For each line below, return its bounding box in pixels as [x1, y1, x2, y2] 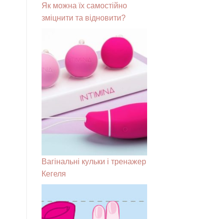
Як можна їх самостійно [41, 1, 127, 10]
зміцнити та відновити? [41, 13, 126, 22]
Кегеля [41, 169, 66, 178]
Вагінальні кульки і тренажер [41, 157, 146, 166]
